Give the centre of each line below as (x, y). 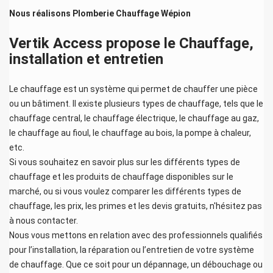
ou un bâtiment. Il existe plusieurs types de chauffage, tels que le (136, 103)
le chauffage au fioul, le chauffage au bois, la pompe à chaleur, (130, 133)
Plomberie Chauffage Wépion (132, 13)
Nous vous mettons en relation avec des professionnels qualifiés (136, 235)
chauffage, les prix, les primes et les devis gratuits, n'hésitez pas (136, 206)
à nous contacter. (44, 220)
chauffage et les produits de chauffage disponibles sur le (121, 176)
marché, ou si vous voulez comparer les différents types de (125, 191)
